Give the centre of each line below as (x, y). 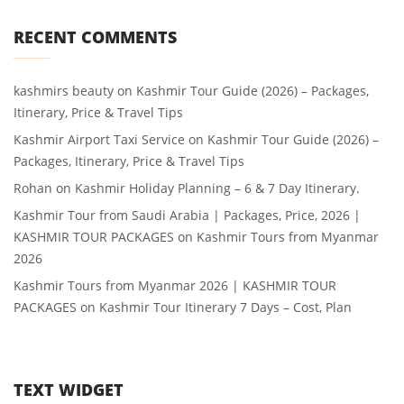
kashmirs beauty (64, 90)
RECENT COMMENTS (95, 37)
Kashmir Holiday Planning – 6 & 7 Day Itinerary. (217, 188)
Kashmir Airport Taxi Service (99, 139)
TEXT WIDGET (69, 389)
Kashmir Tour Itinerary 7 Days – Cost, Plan (225, 307)
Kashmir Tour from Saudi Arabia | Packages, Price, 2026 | (187, 215)
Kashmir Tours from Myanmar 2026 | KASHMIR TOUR (175, 285)
